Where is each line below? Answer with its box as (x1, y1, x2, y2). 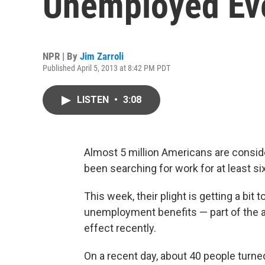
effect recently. (84, 222, 156, 234)
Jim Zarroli (80, 50, 124, 62)
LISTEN (77, 94, 111, 105)
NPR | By (43, 50, 80, 62)
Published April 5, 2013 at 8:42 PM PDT (43, 63, 170, 73)
